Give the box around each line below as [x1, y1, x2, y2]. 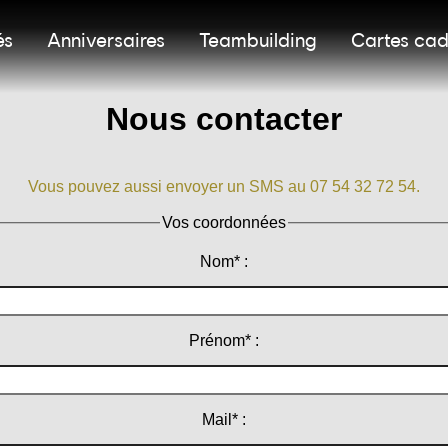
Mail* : [201, 411, 246, 429]
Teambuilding [198, 28, 317, 51]
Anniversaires [46, 28, 165, 51]
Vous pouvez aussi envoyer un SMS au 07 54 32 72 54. [27, 177, 420, 195]
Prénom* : [188, 332, 259, 350]
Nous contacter [105, 101, 342, 138]
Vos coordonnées [161, 213, 286, 231]
